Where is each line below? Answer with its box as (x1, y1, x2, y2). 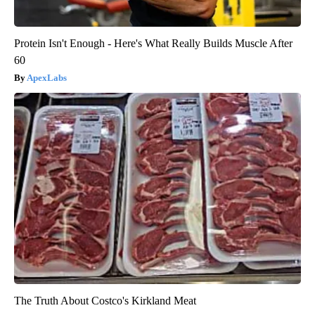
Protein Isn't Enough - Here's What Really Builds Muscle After (14, 37, 292, 49)
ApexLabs (27, 72, 67, 83)
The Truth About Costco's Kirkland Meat (14, 294, 196, 307)
